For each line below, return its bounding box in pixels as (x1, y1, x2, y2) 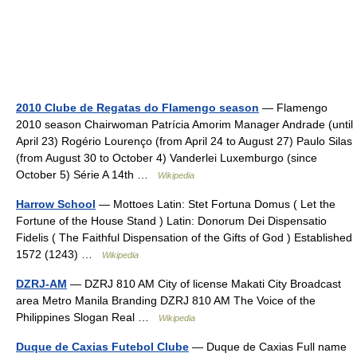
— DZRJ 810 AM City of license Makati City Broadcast (67, 277, 341, 290)
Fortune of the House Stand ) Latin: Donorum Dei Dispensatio (16, 214, 327, 227)
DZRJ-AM (16, 277, 67, 290)
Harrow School (16, 198, 96, 210)
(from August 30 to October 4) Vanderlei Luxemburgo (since (16, 151, 317, 164)
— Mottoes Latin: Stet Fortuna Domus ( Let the (96, 198, 335, 210)
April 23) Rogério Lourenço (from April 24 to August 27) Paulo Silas (16, 135, 352, 147)
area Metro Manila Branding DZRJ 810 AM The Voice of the (16, 294, 316, 307)
